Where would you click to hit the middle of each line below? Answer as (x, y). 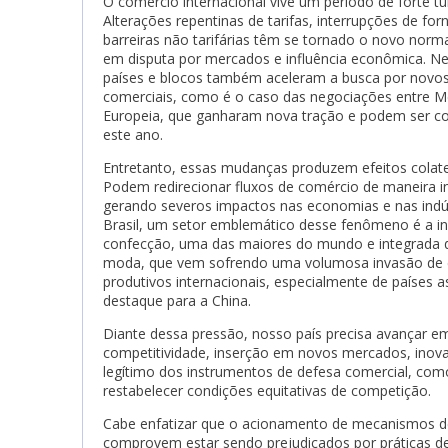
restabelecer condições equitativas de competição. (267, 390)
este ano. (133, 134)
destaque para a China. (177, 300)
